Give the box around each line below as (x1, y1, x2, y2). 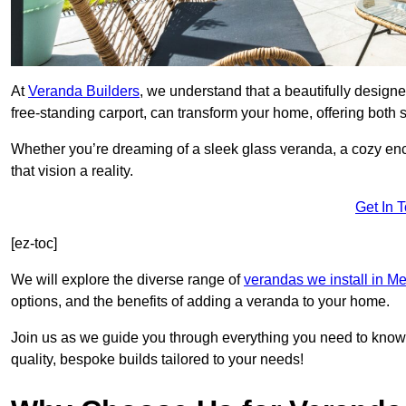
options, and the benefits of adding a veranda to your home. (11, 294, 390, 310)
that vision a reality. (11, 163, 133, 179)
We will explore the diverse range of (11, 272, 244, 288)
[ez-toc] (11, 236, 57, 252)
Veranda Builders (28, 83, 140, 100)
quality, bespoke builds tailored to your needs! (11, 352, 304, 368)
